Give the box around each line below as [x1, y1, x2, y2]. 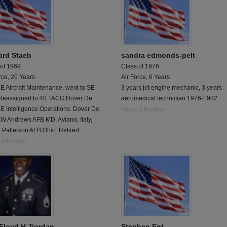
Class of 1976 [121, 63, 159, 70]
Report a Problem [121, 106, 164, 112]
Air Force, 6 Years [121, 73, 170, 81]
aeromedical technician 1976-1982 [121, 95, 217, 102]
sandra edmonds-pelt [121, 51, 195, 59]
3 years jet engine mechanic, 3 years [121, 84, 222, 91]
